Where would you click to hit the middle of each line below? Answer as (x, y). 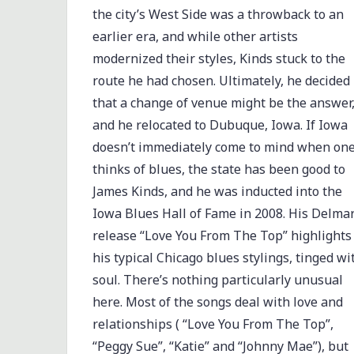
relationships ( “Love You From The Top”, (213, 324)
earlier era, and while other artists (195, 36)
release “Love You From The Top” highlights (222, 235)
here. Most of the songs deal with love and (217, 301)
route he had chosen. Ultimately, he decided (221, 80)
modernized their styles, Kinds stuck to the (218, 58)
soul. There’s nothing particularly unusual (217, 279)
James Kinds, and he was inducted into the (217, 191)
